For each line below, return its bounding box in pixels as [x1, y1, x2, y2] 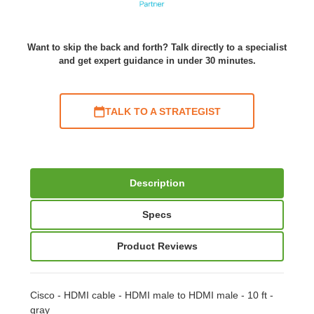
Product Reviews [116, 240, 198, 252]
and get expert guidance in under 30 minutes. [58, 55, 256, 67]
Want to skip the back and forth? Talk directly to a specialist [27, 42, 287, 53]
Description [129, 177, 185, 189]
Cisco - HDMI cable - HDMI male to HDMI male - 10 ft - [30, 289, 274, 301]
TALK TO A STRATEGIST [104, 105, 221, 117]
